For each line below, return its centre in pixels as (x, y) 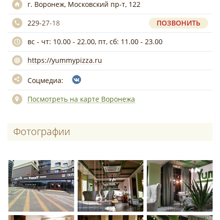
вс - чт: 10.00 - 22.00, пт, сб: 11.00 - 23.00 (95, 41)
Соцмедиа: (46, 80)
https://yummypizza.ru (65, 60)
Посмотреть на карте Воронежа (81, 99)
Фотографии (42, 131)
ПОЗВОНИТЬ (179, 23)
